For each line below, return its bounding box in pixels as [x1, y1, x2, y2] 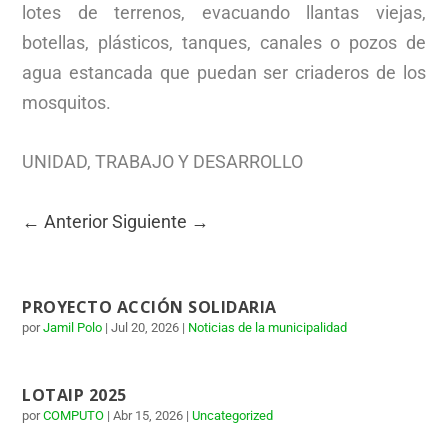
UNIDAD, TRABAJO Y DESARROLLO [22, 150, 304, 172]
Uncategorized [192, 407, 274, 423]
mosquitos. [22, 92, 112, 114]
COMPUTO [43, 407, 105, 423]
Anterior [44, 210, 109, 232]
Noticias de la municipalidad [188, 319, 348, 335]
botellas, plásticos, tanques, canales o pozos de [22, 32, 426, 54]
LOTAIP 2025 [22, 383, 127, 406]
